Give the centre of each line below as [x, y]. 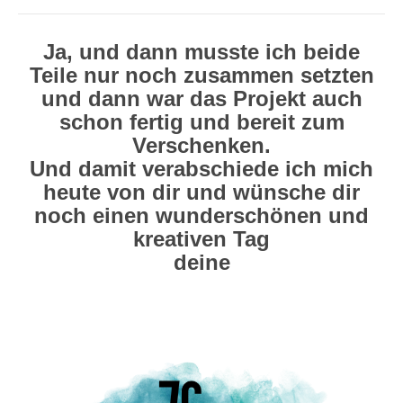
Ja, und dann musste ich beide [201, 51]
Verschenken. [201, 145]
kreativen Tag [201, 238]
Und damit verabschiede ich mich [201, 168]
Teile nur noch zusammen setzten [201, 75]
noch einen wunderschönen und [201, 215]
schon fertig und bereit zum [201, 121]
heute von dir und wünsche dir [201, 192]
